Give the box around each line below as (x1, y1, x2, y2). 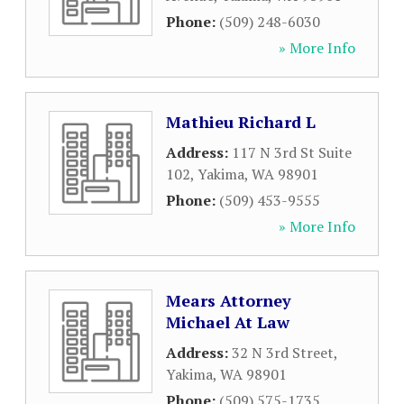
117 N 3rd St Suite (232, 142, 352, 162)
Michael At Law (166, 311, 289, 333)
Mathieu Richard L (166, 111, 316, 133)
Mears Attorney (166, 289, 291, 311)
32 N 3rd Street (232, 343, 334, 363)
